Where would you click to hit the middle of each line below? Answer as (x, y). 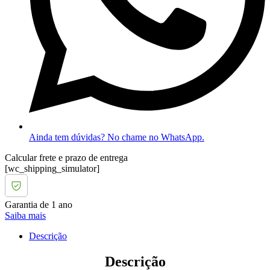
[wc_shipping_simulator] (52, 168)
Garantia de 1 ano (39, 204)
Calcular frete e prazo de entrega (66, 157)
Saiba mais (25, 215)
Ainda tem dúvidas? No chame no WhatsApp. (117, 137)
